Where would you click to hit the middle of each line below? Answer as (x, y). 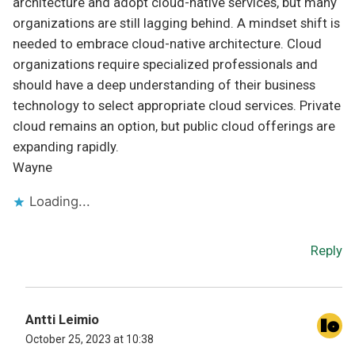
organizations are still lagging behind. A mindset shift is (176, 24)
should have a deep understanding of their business (164, 86)
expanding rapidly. (66, 147)
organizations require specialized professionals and (165, 65)
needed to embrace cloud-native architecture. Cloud (167, 44)
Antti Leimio (62, 320)
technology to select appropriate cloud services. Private (177, 106)
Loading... (60, 202)
